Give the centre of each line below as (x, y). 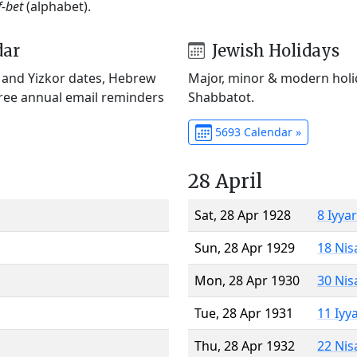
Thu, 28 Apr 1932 (245, 345)
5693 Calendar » (256, 131)
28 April (225, 181)
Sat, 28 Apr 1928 (243, 215)
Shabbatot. (221, 97)
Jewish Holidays (273, 50)
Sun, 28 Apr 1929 (245, 247)
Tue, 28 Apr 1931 (244, 313)
